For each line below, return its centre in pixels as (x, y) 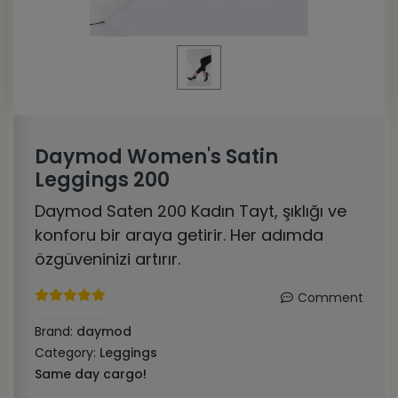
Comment (330, 298)
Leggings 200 (102, 180)
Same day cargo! (91, 374)
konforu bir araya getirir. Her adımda (179, 235)
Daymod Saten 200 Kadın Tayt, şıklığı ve (191, 211)
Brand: (56, 331)
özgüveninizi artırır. (107, 259)
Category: (67, 353)
